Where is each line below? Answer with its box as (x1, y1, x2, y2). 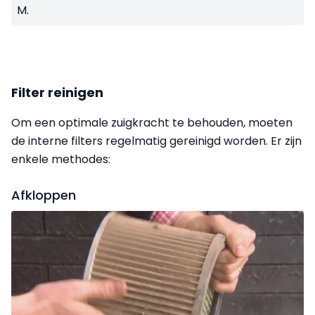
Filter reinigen (11, 83, 103, 101)
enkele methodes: (11, 150, 110, 167)
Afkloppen (11, 186, 76, 204)
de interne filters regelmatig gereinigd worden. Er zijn (11, 132, 302, 149)
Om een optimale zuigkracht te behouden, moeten (11, 114, 292, 131)
